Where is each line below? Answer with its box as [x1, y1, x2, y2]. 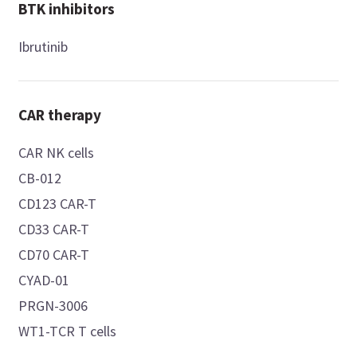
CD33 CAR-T [18, 220, 91, 239]
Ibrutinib [18, 37, 69, 57]
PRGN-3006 [18, 296, 88, 316]
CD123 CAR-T [18, 194, 98, 214]
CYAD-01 [18, 271, 70, 290]
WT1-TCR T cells [18, 322, 118, 341]
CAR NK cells [18, 143, 95, 163]
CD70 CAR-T [18, 245, 91, 265]
